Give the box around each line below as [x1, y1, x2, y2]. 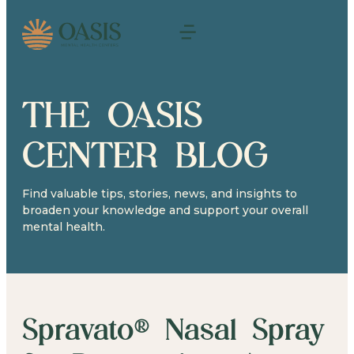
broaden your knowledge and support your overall [22, 202, 308, 217]
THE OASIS [22, 92, 202, 136]
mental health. [22, 219, 105, 234]
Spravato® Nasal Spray [22, 310, 325, 347]
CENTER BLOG [22, 132, 268, 176]
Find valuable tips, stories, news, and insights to [22, 186, 297, 201]
